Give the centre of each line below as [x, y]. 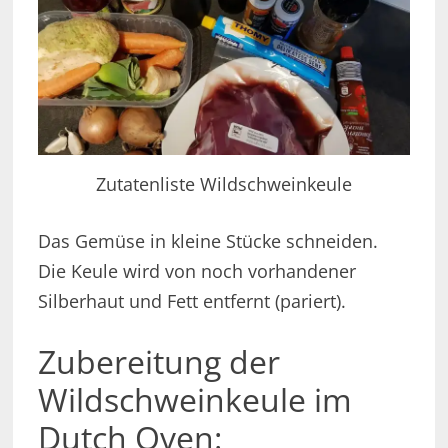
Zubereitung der [158, 362]
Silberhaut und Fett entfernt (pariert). [191, 301]
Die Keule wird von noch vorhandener [196, 271]
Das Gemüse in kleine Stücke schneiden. [207, 241]
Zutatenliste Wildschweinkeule [223, 184]
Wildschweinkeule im [194, 400]
